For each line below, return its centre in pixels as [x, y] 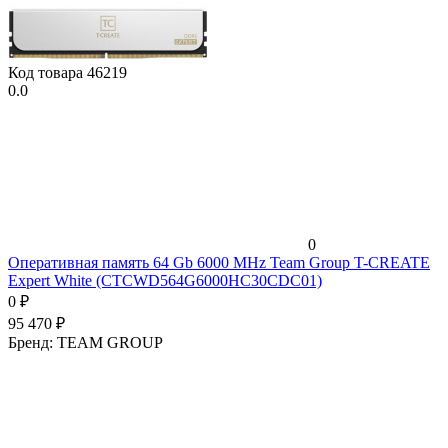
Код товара [47, 72]
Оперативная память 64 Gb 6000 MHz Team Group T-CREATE [219, 262]
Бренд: [32, 342]
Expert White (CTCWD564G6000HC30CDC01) [165, 280]
